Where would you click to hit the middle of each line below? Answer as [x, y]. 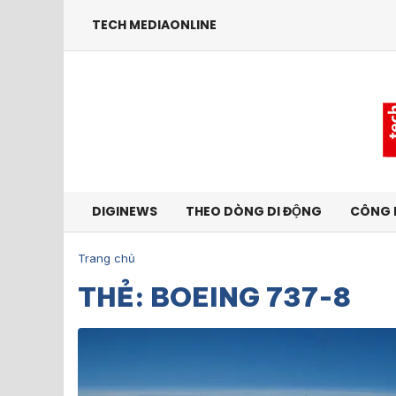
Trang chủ [107, 258]
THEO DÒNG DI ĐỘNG [254, 211]
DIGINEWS [125, 211]
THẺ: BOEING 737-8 [214, 297]
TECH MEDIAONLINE [154, 25]
